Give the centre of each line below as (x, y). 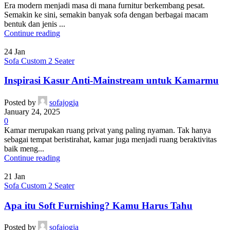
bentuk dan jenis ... (35, 24)
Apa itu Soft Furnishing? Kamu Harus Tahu (98, 205)
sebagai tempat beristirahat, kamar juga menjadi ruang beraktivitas (110, 140)
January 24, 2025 (32, 112)
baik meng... (24, 149)
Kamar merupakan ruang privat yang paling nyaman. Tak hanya (108, 130)
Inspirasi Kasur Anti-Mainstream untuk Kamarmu (111, 81)
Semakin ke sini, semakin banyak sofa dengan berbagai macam (106, 14)
